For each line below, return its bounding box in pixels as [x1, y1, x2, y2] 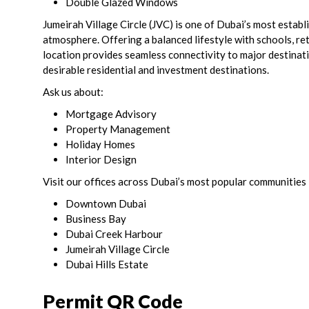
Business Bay [66, 212, 126, 226]
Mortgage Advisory [66, 108, 157, 121]
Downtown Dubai [66, 197, 146, 210]
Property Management [66, 123, 170, 136]
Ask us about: [43, 86, 103, 99]
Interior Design [66, 153, 137, 166]
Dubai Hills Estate [66, 258, 148, 271]
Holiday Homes [66, 138, 135, 151]
